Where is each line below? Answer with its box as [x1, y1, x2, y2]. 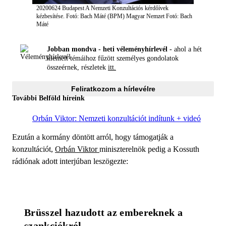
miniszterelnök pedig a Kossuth [99, 144, 199, 153]
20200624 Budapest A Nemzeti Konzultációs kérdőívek [36, 4, 168, 12]
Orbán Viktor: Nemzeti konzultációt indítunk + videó [32, 114, 201, 123]
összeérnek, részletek [47, 64, 108, 72]
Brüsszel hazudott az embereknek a [24, 206, 183, 218]
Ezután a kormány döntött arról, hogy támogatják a [12, 132, 174, 141]
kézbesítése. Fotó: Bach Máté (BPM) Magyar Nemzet [36, 12, 166, 20]
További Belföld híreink [12, 94, 85, 102]
